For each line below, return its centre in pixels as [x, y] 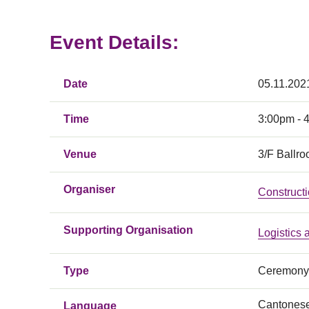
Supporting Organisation [128, 230]
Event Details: [114, 42]
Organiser [89, 189]
